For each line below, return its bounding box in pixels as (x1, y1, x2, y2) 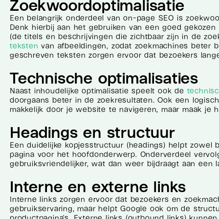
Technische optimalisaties (10, 69, 198, 87)
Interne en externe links (10, 178, 187, 195)
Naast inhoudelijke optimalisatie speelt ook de (10, 87, 187, 95)
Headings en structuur (10, 124, 175, 141)
